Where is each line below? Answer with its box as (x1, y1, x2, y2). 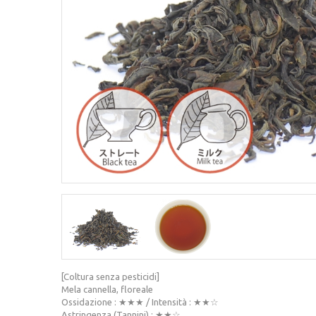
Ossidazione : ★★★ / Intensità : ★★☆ (61, 297, 219, 308)
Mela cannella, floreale (61, 284, 153, 295)
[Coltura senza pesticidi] (61, 272, 159, 282)
